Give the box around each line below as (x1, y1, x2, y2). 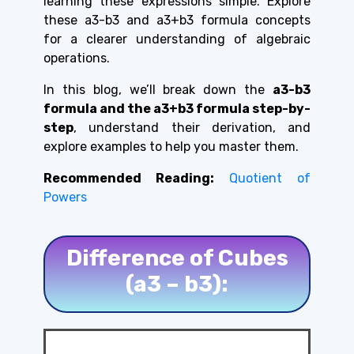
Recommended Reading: (43, 170, 229, 186)
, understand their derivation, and (73, 119, 311, 135)
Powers (43, 189, 87, 205)
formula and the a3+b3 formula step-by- (43, 100, 311, 116)
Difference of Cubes (66, 244, 288, 271)
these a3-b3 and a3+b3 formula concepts (43, 12, 311, 28)
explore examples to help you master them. (43, 138, 299, 154)
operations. (43, 50, 110, 66)
